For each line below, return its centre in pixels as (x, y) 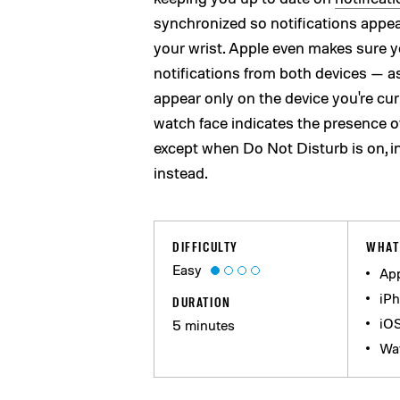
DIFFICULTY (205, 246)
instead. (181, 172)
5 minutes (204, 325)
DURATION (202, 302)
